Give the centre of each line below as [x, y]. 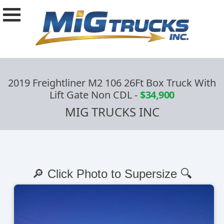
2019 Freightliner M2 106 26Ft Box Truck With [112, 83]
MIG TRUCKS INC [112, 112]
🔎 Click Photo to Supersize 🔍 [112, 174]
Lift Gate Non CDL [91, 95]
